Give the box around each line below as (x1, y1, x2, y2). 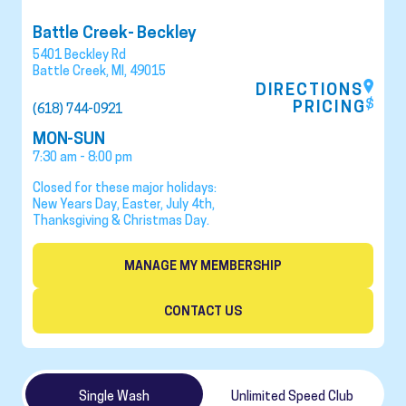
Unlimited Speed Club (230, 389, 353, 403)
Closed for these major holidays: (33, 180, 217, 195)
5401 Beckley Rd (33, 47, 126, 62)
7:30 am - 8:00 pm (33, 150, 132, 164)
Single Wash (79, 389, 150, 403)
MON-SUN (33, 129, 105, 148)
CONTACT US (164, 303, 242, 318)
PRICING (293, 97, 366, 116)
